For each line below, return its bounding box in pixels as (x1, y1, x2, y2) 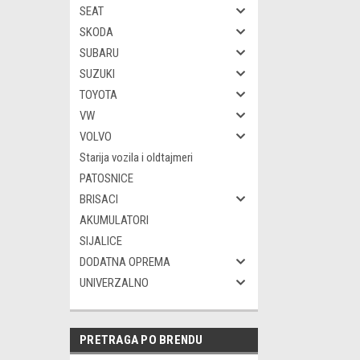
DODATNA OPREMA (80, 255, 170, 269)
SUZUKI (80, 67, 115, 81)
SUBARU (80, 46, 119, 60)
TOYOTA (80, 88, 117, 102)
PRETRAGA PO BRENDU (80, 333, 203, 347)
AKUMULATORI (80, 213, 149, 227)
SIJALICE (80, 234, 122, 248)
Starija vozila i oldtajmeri (80, 150, 193, 165)
